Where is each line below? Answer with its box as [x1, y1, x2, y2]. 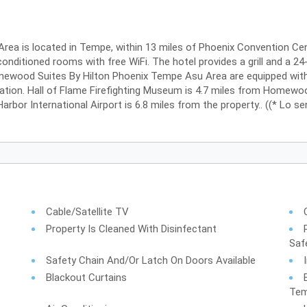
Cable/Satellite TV [46, 206, 130, 218]
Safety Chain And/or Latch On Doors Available [46, 254, 256, 267]
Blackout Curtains [46, 271, 127, 284]
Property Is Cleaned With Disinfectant [46, 223, 217, 235]
